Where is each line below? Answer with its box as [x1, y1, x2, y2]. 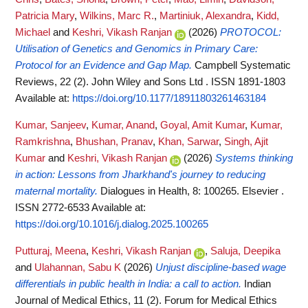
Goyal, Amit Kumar [160, 119, 245, 131]
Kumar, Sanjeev [15, 119, 86, 131]
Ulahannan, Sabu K [34, 261, 121, 273]
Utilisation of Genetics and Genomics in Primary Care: [15, 43, 258, 55]
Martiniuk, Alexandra [159, 10, 251, 22]
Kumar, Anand [91, 119, 155, 131]
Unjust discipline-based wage [155, 261, 286, 273]
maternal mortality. [15, 185, 98, 197]
